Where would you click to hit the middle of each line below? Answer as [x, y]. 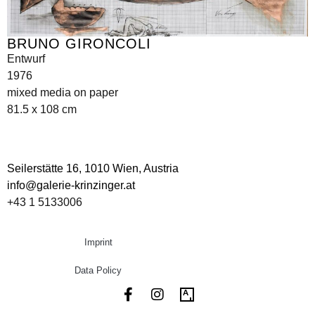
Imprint [98, 242]
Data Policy [98, 270]
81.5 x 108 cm [42, 110]
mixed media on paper [63, 93]
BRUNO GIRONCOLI [79, 44]
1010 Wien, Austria [131, 169]
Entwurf [26, 59]
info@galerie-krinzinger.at [71, 186]
